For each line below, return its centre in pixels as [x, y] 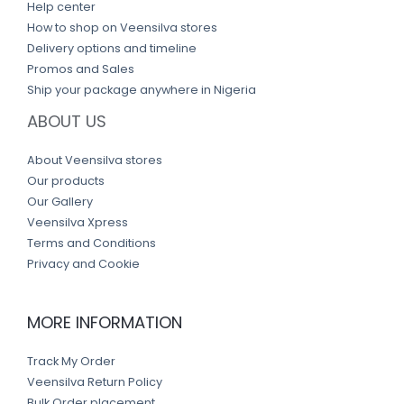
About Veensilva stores [95, 160]
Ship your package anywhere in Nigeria [142, 89]
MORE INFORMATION [105, 322]
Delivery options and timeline [112, 48]
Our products [66, 180]
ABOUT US [67, 121]
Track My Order [71, 362]
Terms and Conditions [92, 243]
